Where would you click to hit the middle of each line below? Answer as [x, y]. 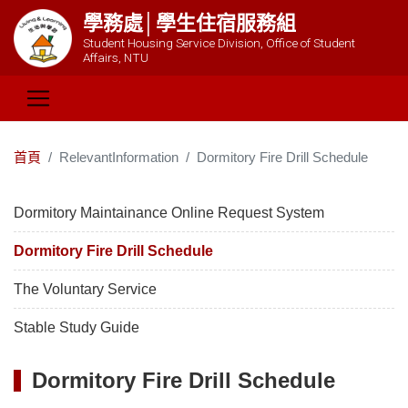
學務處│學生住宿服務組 [189, 23]
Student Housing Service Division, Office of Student [219, 42]
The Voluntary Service [85, 290]
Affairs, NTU [116, 57]
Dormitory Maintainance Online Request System [169, 213]
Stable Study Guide [76, 328]
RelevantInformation [119, 158]
